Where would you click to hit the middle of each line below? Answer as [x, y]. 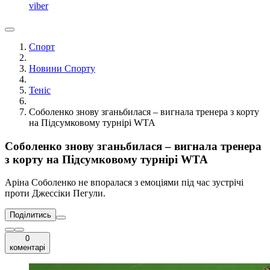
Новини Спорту [62, 68]
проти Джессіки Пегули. [55, 193]
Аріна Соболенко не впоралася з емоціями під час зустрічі [124, 183]
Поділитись [30, 215]
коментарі [27, 248]
